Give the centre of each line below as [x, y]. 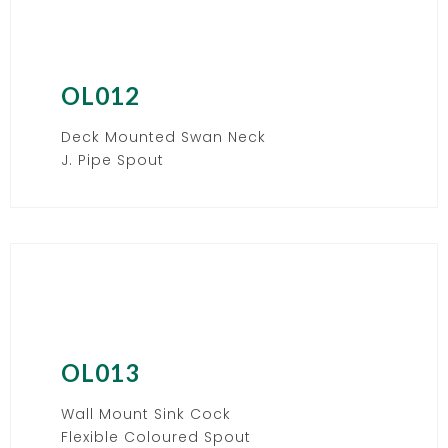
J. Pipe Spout [112, 159]
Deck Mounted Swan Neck [163, 136]
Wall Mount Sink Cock [146, 413]
